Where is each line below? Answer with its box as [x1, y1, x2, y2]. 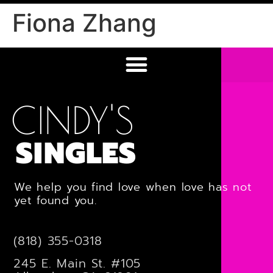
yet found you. [14, 191, 97, 209]
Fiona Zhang [12, 7, 157, 38]
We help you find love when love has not [14, 178, 252, 196]
